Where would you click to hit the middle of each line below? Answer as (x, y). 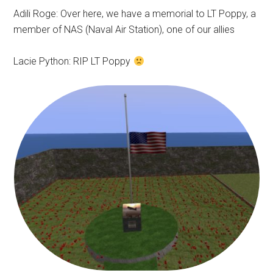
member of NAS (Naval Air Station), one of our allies (124, 30)
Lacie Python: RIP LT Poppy (73, 61)
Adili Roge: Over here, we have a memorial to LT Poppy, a (135, 14)
